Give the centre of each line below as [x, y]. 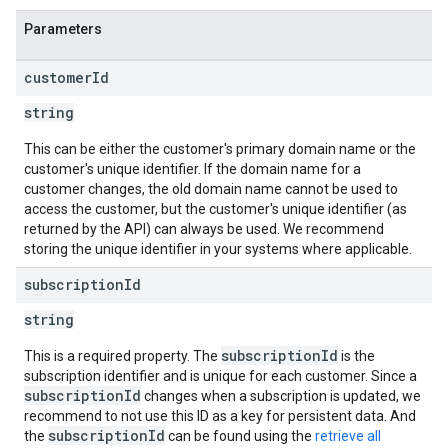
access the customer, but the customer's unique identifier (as [215, 209]
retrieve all [348, 436]
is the [356, 356]
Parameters [63, 29]
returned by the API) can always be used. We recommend [204, 229]
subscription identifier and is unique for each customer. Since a [220, 376]
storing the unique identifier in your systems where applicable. [218, 249]
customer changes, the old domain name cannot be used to [211, 189]
